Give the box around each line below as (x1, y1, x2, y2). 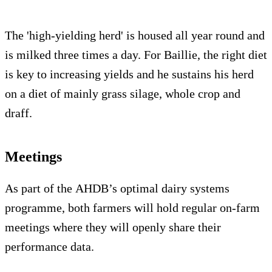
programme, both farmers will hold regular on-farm (5, 201, 260, 215)
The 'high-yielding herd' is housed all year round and (5, 29, 265, 42)
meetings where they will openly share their (5, 220, 221, 234)
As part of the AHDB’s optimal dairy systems (5, 182, 229, 195)
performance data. (5, 240, 94, 254)
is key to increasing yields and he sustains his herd (5, 67, 254, 81)
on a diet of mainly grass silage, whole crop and (5, 87, 240, 101)
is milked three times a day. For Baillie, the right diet (5, 48, 267, 62)
